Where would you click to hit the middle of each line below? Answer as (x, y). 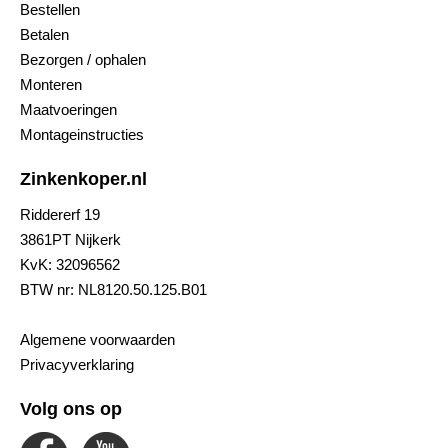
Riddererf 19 (60, 214)
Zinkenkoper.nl (83, 178)
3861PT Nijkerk (70, 239)
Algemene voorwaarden (97, 339)
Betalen (44, 34)
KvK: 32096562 (70, 264)
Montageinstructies (82, 134)
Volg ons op (71, 408)
